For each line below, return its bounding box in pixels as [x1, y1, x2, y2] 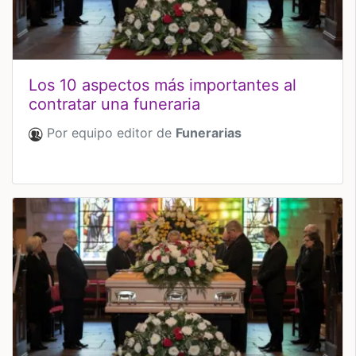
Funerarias [176, 124, 242, 141]
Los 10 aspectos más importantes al [29, 75, 296, 95]
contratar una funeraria [29, 94, 200, 114]
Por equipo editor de [43, 124, 176, 141]
